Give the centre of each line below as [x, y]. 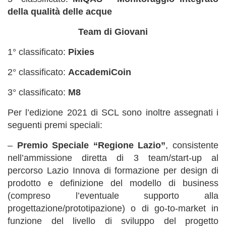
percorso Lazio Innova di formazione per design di [113, 171]
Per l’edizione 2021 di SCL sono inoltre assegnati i [113, 112]
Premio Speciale [53, 145]
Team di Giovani [113, 32]
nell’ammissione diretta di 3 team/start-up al [113, 158]
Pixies [81, 52]
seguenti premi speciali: [56, 125]
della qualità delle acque [60, 12]
